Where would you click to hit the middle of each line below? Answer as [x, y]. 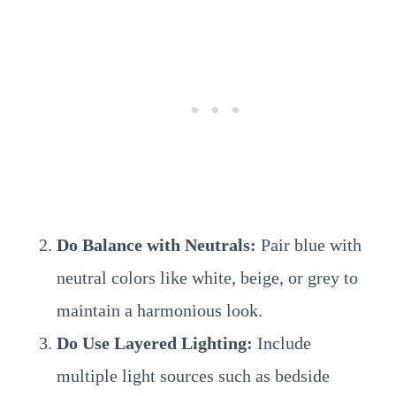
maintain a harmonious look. [160, 310]
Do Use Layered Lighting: [155, 343]
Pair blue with [309, 245]
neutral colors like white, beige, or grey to [207, 278]
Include [282, 343]
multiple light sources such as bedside [193, 376]
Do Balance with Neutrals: [156, 245]
